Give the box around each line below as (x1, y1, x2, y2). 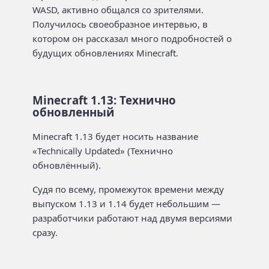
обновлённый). (32, 159, 101, 171)
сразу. (32, 226, 58, 238)
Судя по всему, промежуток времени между (32, 183, 224, 195)
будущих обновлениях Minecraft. (32, 46, 178, 59)
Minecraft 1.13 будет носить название (32, 130, 198, 142)
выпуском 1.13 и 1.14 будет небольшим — (32, 198, 220, 210)
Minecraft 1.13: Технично (32, 92, 176, 107)
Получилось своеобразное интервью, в (32, 17, 208, 30)
